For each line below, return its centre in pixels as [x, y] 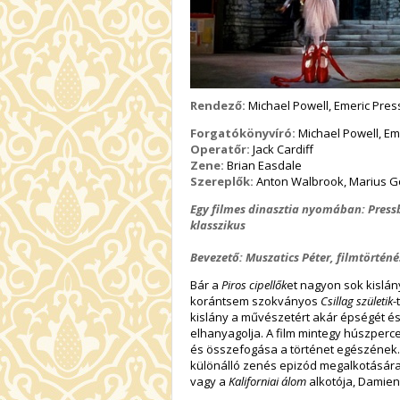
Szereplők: [222, 182]
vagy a [209, 382]
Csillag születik [357, 301]
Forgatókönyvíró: [243, 133]
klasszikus [219, 225]
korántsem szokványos [255, 301]
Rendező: [218, 106]
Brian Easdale [263, 166]
